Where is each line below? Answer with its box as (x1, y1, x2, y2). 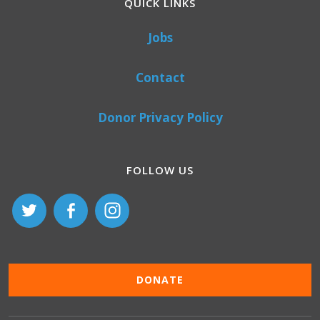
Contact (135, 69, 185, 86)
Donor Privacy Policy (97, 109, 223, 126)
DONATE (136, 272, 184, 286)
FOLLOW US (126, 162, 194, 177)
